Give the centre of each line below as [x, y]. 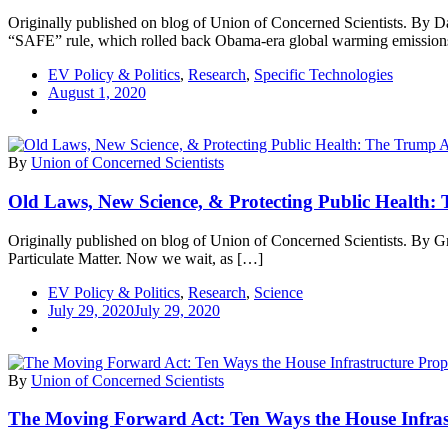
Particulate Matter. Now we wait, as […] [135, 258]
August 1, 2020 [97, 93]
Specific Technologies [323, 75]
